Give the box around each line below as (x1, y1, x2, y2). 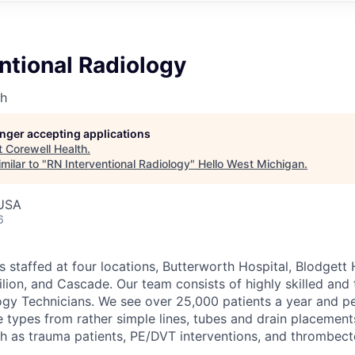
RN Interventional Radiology (47, 156, 190, 170)
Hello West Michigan (198, 156, 304, 170)
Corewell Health (6, 141, 87, 155)
